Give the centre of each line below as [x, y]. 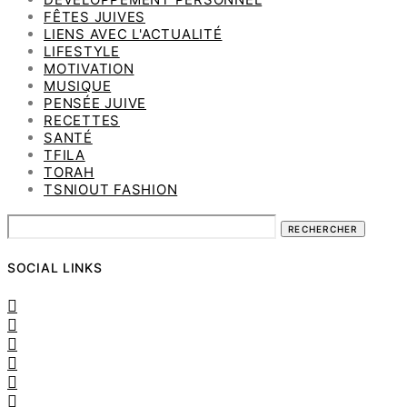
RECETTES [82, 120]
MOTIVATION [89, 68]
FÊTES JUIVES [94, 16]
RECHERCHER [39, 218]
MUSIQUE [78, 85]
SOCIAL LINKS [55, 267]
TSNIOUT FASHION [111, 189]
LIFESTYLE [82, 51]
